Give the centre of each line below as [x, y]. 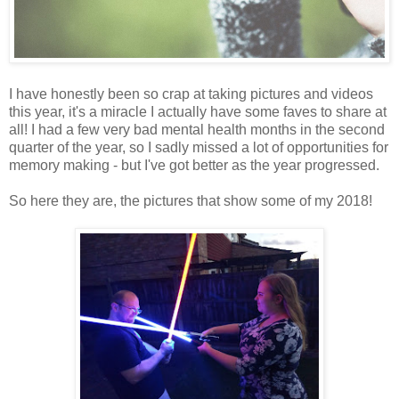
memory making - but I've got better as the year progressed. [194, 166]
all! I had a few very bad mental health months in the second [197, 130]
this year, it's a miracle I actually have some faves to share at [198, 112]
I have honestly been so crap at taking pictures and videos [191, 94]
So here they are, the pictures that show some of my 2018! [191, 201]
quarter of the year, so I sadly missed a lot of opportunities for [199, 148]
